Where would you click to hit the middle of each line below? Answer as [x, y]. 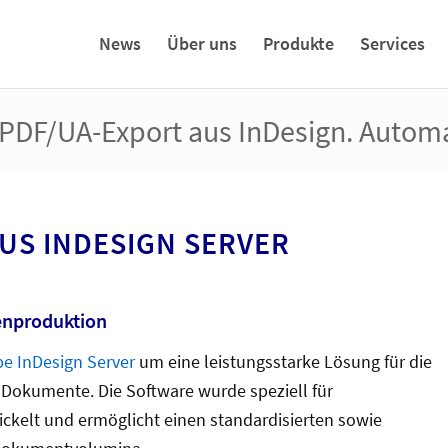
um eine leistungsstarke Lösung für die [283, 362]
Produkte [299, 43]
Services [393, 43]
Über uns [202, 43]
